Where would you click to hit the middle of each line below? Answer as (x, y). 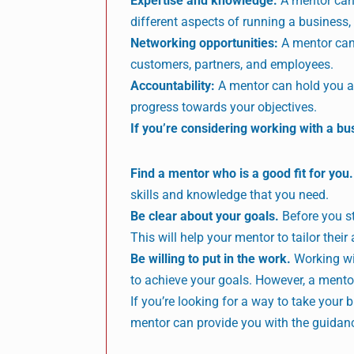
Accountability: (173, 85)
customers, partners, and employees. (232, 64)
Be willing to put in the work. (211, 258)
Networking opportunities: (205, 43)
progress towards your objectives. (224, 107)
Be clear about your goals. (205, 216)
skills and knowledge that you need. (230, 194)
